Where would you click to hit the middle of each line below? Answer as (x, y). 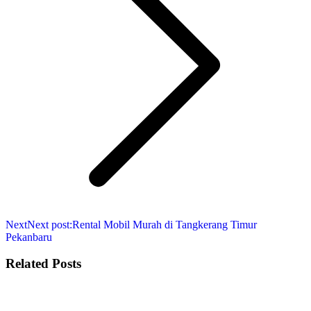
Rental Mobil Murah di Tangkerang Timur (165, 224)
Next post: (50, 224)
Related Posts (43, 264)
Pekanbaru (29, 237)
